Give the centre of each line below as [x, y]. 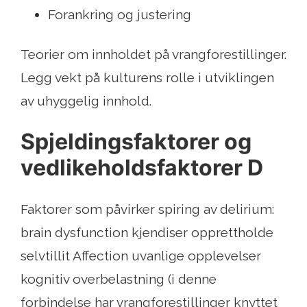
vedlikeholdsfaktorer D [142, 168]
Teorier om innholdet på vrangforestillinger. [153, 54]
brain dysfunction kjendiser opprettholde [147, 233]
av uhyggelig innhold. [86, 101]
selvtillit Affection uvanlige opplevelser [141, 256]
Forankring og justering [120, 15]
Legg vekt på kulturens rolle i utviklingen [147, 78]
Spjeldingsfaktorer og [136, 142]
